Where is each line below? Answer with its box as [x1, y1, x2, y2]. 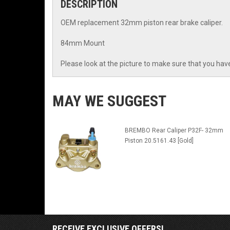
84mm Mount [61, 39, 105, 47]
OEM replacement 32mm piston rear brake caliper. [61, 18, 223, 27]
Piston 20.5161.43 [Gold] [124, 137, 194, 144]
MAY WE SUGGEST [52, 92, 166, 110]
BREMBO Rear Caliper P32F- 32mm [124, 127, 223, 134]
